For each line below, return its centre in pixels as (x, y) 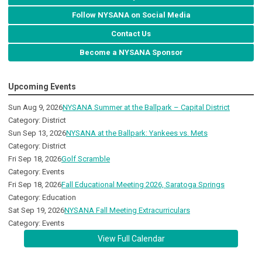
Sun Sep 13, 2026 (37, 133)
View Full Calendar (131, 239)
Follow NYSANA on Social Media (131, 15)
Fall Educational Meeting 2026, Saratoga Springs (143, 185)
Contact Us (131, 34)
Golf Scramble (86, 159)
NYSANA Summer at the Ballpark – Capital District (146, 108)
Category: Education (42, 198)
